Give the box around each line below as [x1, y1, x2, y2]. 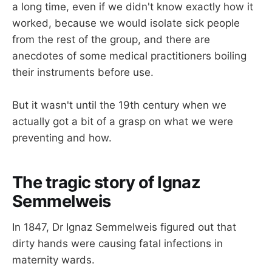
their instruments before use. [12, 66, 154, 79]
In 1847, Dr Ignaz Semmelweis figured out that [12, 220, 236, 233]
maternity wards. [12, 253, 95, 266]
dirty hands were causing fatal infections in [12, 237, 223, 250]
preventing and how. [12, 132, 112, 144]
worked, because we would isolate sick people [12, 17, 240, 30]
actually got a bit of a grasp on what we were [12, 115, 233, 128]
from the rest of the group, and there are [12, 33, 210, 46]
